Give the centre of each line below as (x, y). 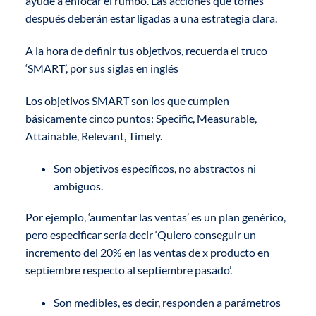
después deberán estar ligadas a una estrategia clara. (151, 18)
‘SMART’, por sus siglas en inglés (102, 68)
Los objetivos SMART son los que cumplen (127, 101)
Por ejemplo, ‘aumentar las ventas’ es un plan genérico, (155, 217)
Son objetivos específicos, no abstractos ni (154, 168)
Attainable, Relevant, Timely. (93, 136)
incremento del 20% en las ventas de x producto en (147, 252)
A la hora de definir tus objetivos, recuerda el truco (146, 51)
